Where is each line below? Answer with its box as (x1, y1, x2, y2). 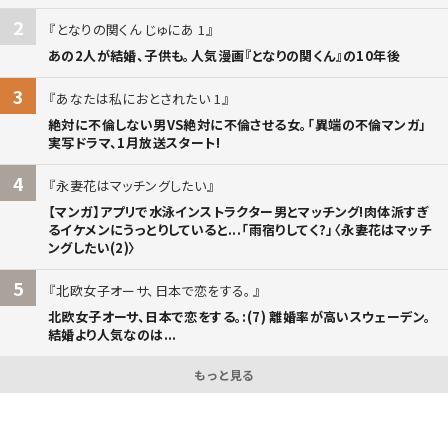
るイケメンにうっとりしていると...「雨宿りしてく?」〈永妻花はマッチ (48, 219, 431, 239)
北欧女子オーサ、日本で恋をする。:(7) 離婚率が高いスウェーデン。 (48, 306, 432, 326)
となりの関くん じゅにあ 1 (56, 19, 206, 39)
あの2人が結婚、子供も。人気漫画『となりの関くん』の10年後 (48, 45, 400, 65)
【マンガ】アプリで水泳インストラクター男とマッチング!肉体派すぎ (48, 201, 429, 221)
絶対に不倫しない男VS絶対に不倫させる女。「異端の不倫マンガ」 (48, 114, 427, 134)
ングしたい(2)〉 (48, 237, 137, 257)
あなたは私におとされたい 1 (56, 88, 222, 108)
